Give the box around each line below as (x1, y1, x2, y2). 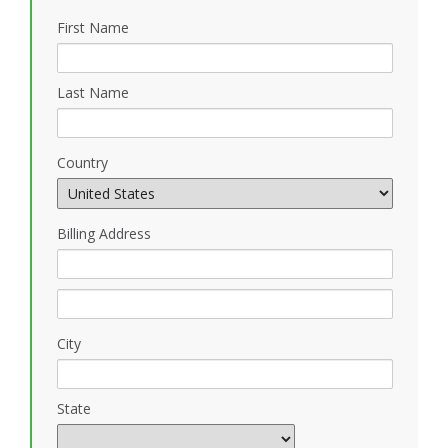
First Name (57, 17, 129, 37)
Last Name (57, 82, 129, 102)
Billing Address (57, 223, 151, 243)
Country (57, 152, 108, 172)
